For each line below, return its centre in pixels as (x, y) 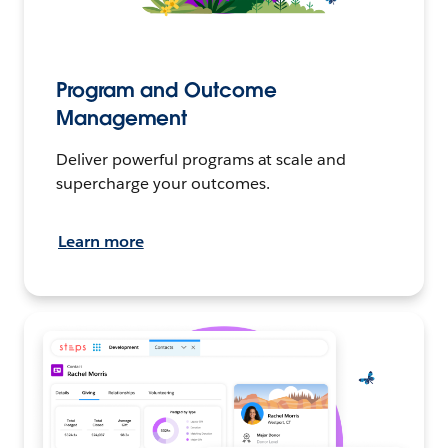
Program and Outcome (166, 89)
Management (122, 117)
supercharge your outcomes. (163, 183)
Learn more (101, 241)
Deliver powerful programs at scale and (201, 159)
